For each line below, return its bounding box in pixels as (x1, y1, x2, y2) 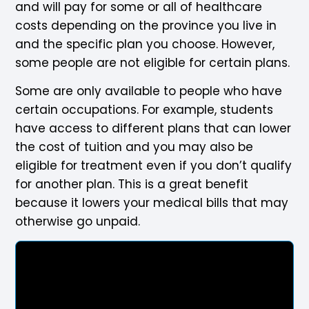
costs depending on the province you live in (15, 17, 277, 34)
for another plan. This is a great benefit (15, 175, 249, 192)
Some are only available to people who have (15, 82, 283, 99)
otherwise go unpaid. (15, 212, 144, 230)
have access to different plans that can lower (15, 119, 292, 137)
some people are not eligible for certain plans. (15, 54, 294, 71)
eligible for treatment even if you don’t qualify (15, 157, 292, 174)
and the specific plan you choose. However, (15, 35, 275, 52)
